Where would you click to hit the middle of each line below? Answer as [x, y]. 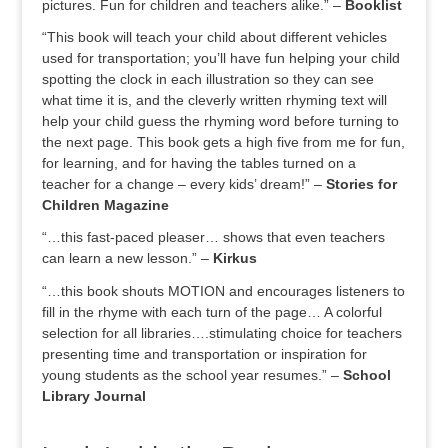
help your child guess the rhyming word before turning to [221, 121]
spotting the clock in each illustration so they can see [208, 79]
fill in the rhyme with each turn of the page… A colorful [212, 311]
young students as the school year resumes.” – [193, 374]
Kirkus [235, 258]
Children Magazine [106, 205]
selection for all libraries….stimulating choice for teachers [222, 332]
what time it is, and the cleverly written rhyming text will [215, 100]
